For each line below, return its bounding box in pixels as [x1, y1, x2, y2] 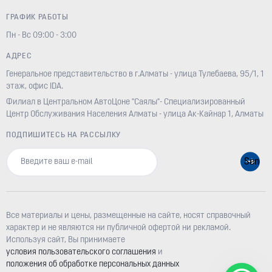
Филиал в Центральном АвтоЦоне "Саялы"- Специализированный [6, 98, 245, 107]
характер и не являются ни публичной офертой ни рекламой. [6, 223, 231, 233]
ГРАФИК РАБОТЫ [6, 13, 69, 21]
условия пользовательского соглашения [6, 248, 156, 257]
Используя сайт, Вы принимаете [6, 236, 125, 245]
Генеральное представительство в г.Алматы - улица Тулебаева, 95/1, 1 [6, 70, 264, 79]
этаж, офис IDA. [6, 82, 63, 91]
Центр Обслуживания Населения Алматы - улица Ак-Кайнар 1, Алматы [6, 110, 263, 119]
